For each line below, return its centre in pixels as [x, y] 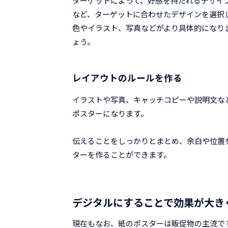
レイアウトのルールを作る [127, 77]
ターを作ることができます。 [122, 155]
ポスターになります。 [110, 113]
